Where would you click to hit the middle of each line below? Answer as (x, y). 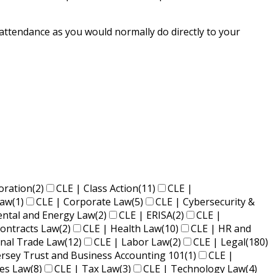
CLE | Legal (219, 242)
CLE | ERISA (146, 215)
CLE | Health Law (122, 229)
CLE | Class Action (97, 189)
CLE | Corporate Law (84, 202)
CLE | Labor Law (132, 242)
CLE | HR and (221, 229)
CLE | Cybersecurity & (205, 202)
